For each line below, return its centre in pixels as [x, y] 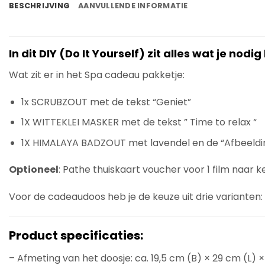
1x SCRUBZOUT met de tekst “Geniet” [106, 102]
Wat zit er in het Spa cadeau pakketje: [97, 75]
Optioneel [34, 170]
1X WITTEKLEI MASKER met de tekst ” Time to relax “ [139, 122]
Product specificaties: [76, 236]
